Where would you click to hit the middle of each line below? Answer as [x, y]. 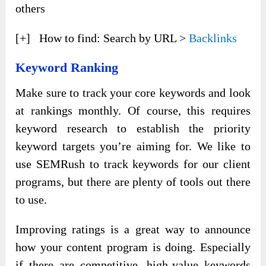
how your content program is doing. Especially [133, 247]
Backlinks [213, 38]
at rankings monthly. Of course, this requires [133, 110]
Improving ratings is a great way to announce [133, 229]
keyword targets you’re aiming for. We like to [133, 146]
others [31, 8]
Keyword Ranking [67, 67]
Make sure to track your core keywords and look [133, 92]
